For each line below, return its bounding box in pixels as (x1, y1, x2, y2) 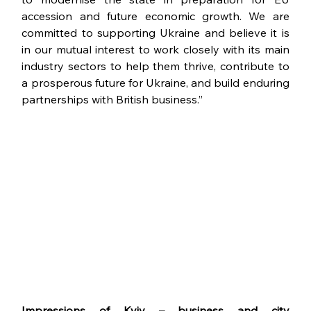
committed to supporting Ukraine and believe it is (22, 25, 289, 40)
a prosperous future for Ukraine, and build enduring (22, 75, 289, 90)
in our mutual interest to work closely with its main (22, 42, 289, 56)
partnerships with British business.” (22, 92, 203, 106)
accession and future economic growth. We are (22, 8, 289, 23)
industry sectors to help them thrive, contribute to (22, 58, 289, 73)
